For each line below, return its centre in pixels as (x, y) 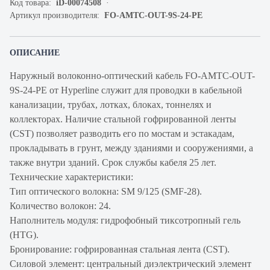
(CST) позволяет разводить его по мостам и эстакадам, (122, 133)
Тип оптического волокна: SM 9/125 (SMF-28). (106, 191)
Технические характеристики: (71, 177)
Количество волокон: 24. (60, 206)
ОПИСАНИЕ (35, 53)
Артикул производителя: (57, 15)
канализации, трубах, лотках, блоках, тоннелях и (111, 105)
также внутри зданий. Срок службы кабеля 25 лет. (113, 162)
